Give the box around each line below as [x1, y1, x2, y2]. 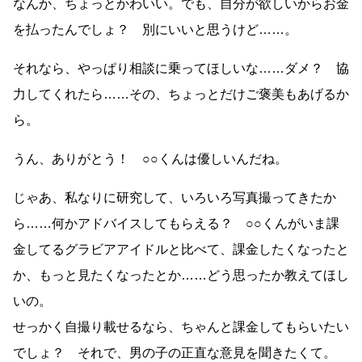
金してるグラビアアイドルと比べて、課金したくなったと [13, 242, 349, 257]
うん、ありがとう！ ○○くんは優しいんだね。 [13, 152, 288, 166]
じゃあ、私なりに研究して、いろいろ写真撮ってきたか [13, 191, 336, 205]
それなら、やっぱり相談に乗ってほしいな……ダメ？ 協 [13, 61, 349, 76]
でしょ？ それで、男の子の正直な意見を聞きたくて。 [13, 346, 336, 360]
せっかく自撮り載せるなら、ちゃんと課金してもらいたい [13, 320, 349, 335]
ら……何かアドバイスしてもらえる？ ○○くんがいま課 [13, 217, 339, 231]
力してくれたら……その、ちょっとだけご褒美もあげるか [13, 87, 349, 102]
